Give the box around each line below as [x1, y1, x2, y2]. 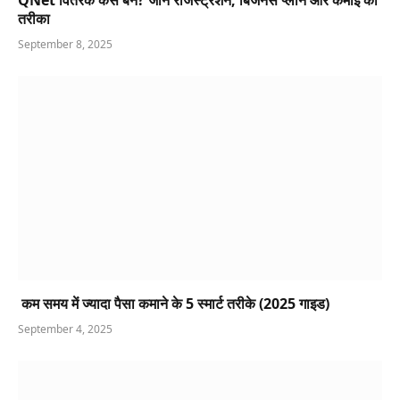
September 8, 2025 [18, 36, 112, 52]
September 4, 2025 [18, 321, 112, 337]
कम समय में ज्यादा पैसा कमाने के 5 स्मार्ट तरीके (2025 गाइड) [18, 294, 329, 314]
